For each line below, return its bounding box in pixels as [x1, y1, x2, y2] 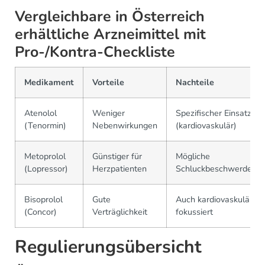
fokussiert [176, 205, 213, 218]
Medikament [24, 76, 74, 88]
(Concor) [24, 205, 57, 218]
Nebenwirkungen [92, 119, 157, 131]
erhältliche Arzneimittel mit [15, 24, 206, 44]
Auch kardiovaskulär [176, 193, 253, 205]
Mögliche [176, 150, 210, 162]
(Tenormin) [24, 119, 66, 131]
